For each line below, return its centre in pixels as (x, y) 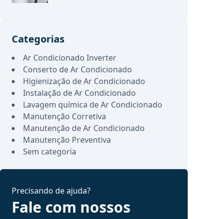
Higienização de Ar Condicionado (84, 81)
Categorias (38, 39)
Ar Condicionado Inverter (70, 58)
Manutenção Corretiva (65, 116)
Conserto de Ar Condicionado (77, 69)
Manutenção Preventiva (67, 140)
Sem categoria (50, 152)
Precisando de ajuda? (51, 191)
